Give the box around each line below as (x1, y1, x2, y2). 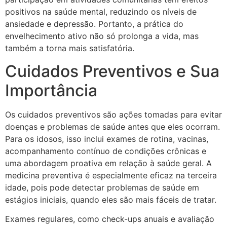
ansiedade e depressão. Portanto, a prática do (5, 19, 183, 29)
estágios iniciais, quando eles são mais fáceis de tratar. (5, 194, 216, 205)
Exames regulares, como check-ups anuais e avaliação (5, 214, 214, 224)
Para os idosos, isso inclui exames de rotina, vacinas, (5, 133, 208, 144)
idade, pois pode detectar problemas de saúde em (5, 182, 199, 193)
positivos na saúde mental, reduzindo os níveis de (5, 7, 197, 17)
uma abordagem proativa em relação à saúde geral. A (5, 158, 212, 168)
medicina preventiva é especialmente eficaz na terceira (5, 170, 217, 180)
